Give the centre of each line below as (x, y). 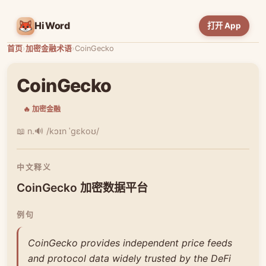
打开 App (224, 26)
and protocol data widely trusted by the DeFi (129, 258)
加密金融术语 (49, 48)
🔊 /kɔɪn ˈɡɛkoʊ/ (67, 131)
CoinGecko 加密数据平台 (82, 187)
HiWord (53, 26)
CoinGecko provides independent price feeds (130, 243)
